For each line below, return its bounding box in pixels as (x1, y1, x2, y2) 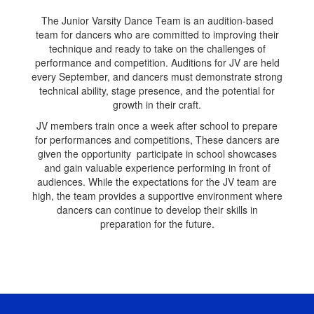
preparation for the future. (100, 216, 214, 231)
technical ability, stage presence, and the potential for (39, 83, 275, 97)
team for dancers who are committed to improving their (35, 27, 279, 41)
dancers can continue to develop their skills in (56, 202, 258, 217)
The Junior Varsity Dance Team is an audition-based (41, 13, 273, 27)
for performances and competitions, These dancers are (34, 132, 280, 146)
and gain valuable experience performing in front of (43, 160, 271, 175)
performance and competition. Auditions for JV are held (34, 55, 280, 69)
